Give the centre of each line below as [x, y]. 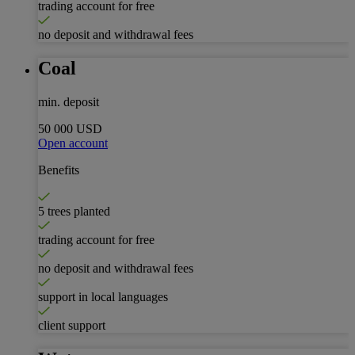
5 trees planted [74, 212]
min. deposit [69, 102]
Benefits [59, 170]
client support [72, 326]
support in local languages [103, 297]
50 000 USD [70, 129]
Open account [73, 143]
